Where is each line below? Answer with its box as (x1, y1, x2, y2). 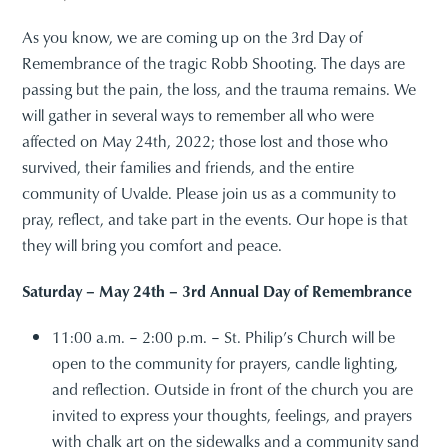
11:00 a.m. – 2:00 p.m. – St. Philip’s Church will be (52, 325, 396, 349)
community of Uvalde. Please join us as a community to (22, 181, 397, 205)
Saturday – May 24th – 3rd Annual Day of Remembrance (22, 279, 413, 303)
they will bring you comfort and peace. (22, 233, 283, 257)
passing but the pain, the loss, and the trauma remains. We (22, 77, 417, 101)
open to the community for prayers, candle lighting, (52, 351, 399, 375)
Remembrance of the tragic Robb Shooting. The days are (22, 51, 406, 75)
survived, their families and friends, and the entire (22, 155, 355, 179)
